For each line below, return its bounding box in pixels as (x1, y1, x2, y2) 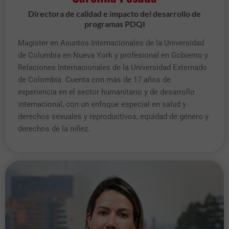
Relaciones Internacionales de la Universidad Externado (18, 63, 207, 73)
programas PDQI (84, 19, 145, 29)
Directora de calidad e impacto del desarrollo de (28, 9, 201, 19)
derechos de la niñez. (18, 124, 90, 134)
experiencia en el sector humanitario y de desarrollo (18, 87, 195, 97)
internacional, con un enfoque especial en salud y (18, 100, 186, 109)
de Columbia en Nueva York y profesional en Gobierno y (18, 51, 208, 60)
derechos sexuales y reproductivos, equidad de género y (18, 112, 209, 122)
